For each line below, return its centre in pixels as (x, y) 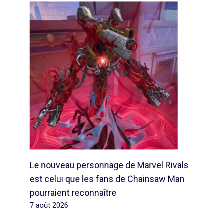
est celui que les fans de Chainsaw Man (107, 179)
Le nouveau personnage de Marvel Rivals (109, 165)
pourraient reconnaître (73, 193)
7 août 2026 (49, 205)
